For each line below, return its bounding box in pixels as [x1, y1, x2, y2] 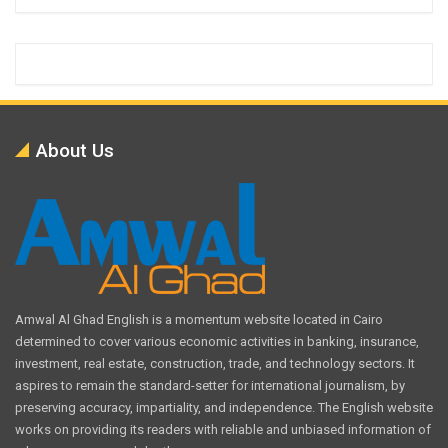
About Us [36, 138, 114, 162]
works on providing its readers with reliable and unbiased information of [15, 421, 431, 437]
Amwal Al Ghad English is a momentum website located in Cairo [15, 311, 383, 327]
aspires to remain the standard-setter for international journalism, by [15, 377, 405, 393]
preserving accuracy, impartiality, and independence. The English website [15, 399, 433, 415]
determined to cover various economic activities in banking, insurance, [15, 333, 419, 349]
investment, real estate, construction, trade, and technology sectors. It [15, 355, 415, 371]
